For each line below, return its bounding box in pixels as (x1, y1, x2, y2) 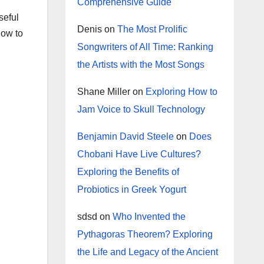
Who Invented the (112, 212, 186, 222)
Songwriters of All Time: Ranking (77, 42, 213, 52)
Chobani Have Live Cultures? (77, 149, 201, 159)
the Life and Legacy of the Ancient (77, 247, 218, 257)
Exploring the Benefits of (77, 167, 179, 177)
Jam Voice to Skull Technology (77, 104, 205, 114)
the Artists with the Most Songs (77, 60, 204, 70)
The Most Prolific (117, 24, 187, 34)
